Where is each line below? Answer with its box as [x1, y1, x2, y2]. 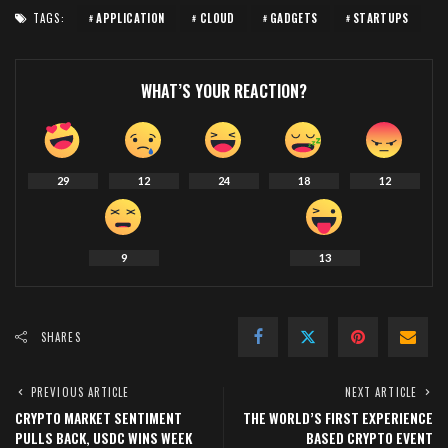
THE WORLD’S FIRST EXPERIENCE [243, 408, 433, 429]
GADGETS [269, 10, 318, 27]
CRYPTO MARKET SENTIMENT [15, 408, 182, 429]
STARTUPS [352, 10, 409, 27]
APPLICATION [96, 10, 165, 27]
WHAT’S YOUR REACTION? [141, 79, 307, 104]
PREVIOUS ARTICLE [31, 384, 130, 401]
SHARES [41, 329, 81, 346]
